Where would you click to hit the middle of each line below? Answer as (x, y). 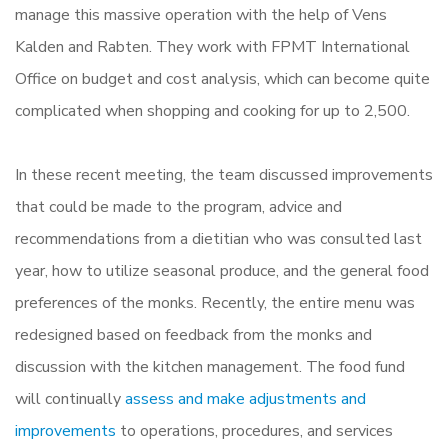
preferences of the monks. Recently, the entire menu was (215, 302)
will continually (70, 398)
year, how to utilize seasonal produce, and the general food (222, 270)
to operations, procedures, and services (254, 430)
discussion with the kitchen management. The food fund (210, 366)
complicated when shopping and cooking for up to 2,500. (214, 110)
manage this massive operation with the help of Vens (201, 14)
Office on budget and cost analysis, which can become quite (222, 78)
